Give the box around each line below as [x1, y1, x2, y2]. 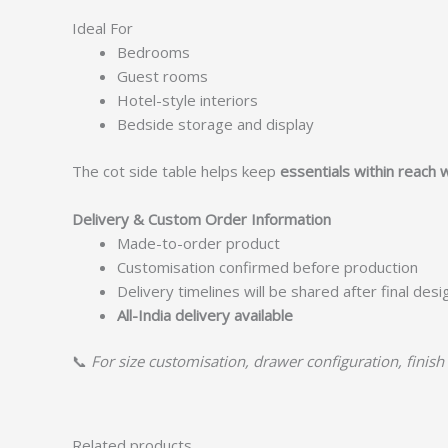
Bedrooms [117, 42, 190, 62]
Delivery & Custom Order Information [72, 208, 331, 229]
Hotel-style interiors [117, 90, 258, 110]
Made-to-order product [117, 232, 280, 253]
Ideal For [72, 18, 133, 38]
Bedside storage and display [117, 114, 314, 134]
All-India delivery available [117, 304, 293, 325]
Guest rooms [117, 66, 208, 86]
